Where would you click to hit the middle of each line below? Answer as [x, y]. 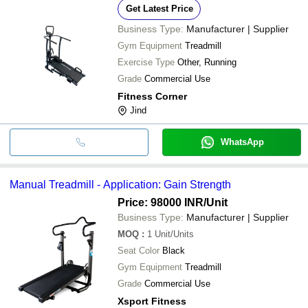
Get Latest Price [159, 8]
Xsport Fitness [152, 301]
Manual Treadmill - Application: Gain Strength [120, 184]
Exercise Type [146, 62]
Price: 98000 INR [161, 202]
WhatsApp [242, 142]
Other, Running [207, 62]
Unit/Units [174, 234]
